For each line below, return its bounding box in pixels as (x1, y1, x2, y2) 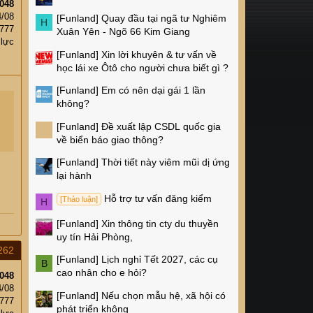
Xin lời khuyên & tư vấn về (101, 48, 217, 60)
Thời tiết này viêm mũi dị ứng (101, 156, 230, 168)
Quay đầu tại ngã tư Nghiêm (101, 13, 226, 24)
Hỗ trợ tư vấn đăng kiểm (103, 192, 212, 204)
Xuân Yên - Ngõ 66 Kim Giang (57, 26, 190, 38)
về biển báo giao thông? (57, 133, 163, 145)
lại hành (57, 170, 92, 182)
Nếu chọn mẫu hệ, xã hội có (101, 289, 226, 301)
